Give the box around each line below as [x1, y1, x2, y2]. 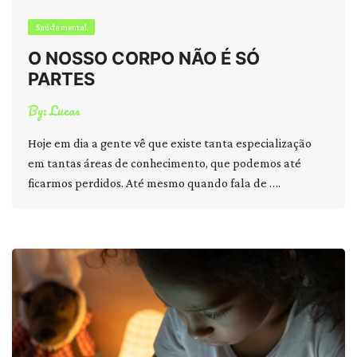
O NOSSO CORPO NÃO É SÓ [28, 48, 260, 69]
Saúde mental [36, 22, 87, 33]
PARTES [28, 69, 95, 89]
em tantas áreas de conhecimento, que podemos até [28, 156, 301, 170]
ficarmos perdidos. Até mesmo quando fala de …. [28, 176, 280, 190]
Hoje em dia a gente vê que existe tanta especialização [28, 136, 312, 150]
